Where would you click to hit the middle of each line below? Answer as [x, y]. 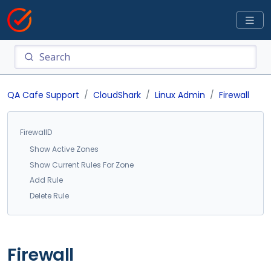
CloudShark [117, 95]
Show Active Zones [64, 149]
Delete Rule [49, 195]
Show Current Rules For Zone [82, 165]
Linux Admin [180, 95]
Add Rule [46, 180]
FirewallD [36, 132]
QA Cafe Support [43, 95]
